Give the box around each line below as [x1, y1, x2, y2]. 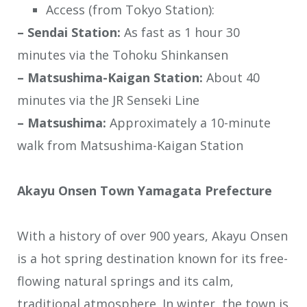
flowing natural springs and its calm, [17, 272, 234, 289]
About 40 [203, 69, 260, 86]
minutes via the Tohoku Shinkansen [17, 46, 228, 63]
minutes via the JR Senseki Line [17, 91, 199, 108]
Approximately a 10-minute [106, 114, 271, 131]
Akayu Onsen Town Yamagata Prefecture [17, 182, 272, 199]
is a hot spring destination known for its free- [17, 249, 288, 267]
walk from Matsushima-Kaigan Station [17, 136, 243, 153]
